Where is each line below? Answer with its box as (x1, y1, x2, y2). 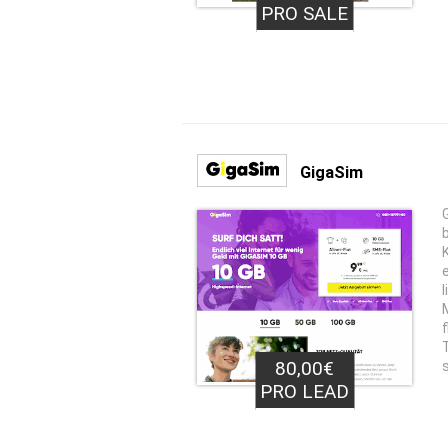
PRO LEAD (260, 380, 349, 403)
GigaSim (300, 162, 363, 182)
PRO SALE (261, 2, 348, 25)
